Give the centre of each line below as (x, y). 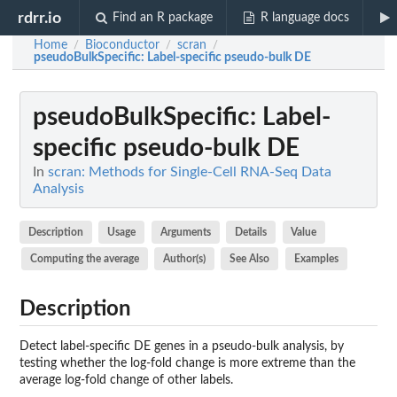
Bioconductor (122, 45)
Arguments (185, 232)
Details (251, 232)
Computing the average (84, 258)
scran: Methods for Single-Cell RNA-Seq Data (190, 172)
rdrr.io (40, 18)
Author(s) (185, 258)
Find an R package (163, 18)
